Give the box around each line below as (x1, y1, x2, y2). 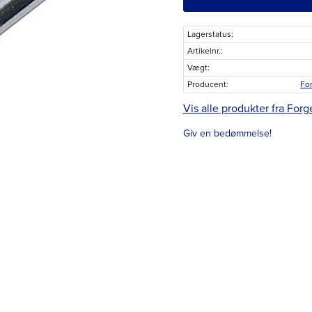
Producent (187, 79, 226, 89)
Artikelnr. (187, 46, 221, 56)
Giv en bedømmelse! (182, 127, 272, 139)
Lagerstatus (187, 29, 231, 39)
